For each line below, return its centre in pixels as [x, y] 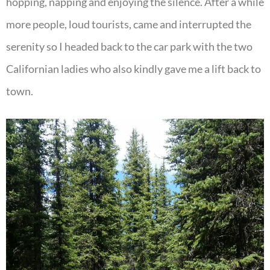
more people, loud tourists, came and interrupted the [129, 24]
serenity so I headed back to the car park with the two [129, 47]
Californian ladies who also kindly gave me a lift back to [133, 69]
